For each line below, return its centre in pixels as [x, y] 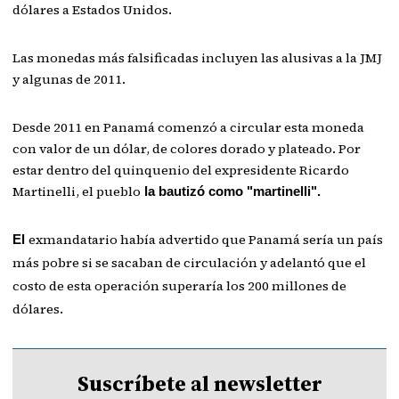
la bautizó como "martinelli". [231, 191]
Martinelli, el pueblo [77, 191]
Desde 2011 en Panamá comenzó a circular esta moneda [189, 127]
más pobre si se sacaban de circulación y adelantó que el [190, 263]
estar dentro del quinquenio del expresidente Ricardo [181, 170]
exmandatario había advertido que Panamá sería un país [206, 240]
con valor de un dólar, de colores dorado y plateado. [176, 149]
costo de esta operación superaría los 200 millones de [180, 286]
